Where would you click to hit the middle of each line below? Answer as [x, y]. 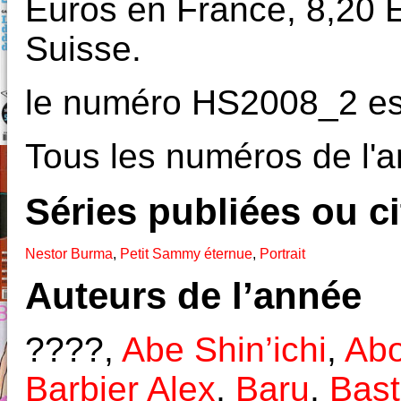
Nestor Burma [69, 253]
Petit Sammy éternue [186, 253]
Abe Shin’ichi [224, 350]
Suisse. [83, 48]
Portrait [282, 253]
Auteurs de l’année [193, 296]
